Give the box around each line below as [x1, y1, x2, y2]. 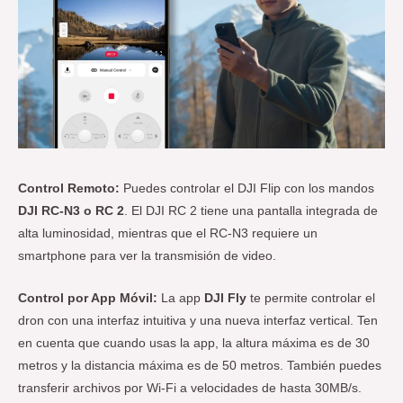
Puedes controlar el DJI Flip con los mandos [120, 182, 374, 196]
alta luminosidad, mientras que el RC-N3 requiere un [18, 227, 318, 241]
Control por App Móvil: [18, 291, 157, 306]
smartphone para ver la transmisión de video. [18, 249, 276, 264]
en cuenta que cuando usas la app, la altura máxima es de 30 [18, 336, 370, 351]
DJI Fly [204, 291, 246, 306]
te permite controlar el [246, 291, 375, 306]
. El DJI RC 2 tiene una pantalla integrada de [124, 204, 378, 219]
